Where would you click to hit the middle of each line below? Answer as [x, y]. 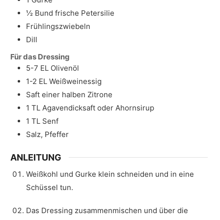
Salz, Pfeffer [47, 134]
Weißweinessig [75, 81]
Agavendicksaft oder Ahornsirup [98, 108]
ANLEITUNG [36, 157]
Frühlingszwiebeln [58, 26]
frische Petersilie [85, 13]
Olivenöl [65, 68]
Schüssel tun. [50, 187]
